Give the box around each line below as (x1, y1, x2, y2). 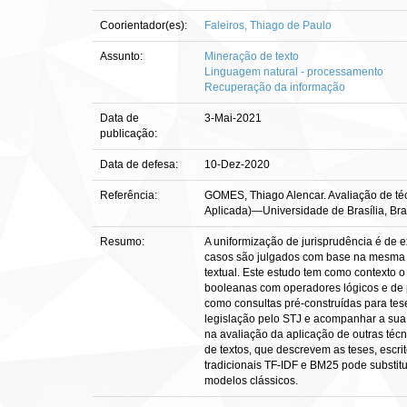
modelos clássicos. (204, 374, 298, 387)
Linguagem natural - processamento (204, 65, 383, 78)
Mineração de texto (204, 50, 299, 63)
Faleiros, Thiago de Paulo (204, 19, 332, 32)
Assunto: (100, 50, 145, 63)
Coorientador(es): (100, 19, 190, 32)
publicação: (100, 127, 160, 140)
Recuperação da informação (204, 81, 345, 94)
